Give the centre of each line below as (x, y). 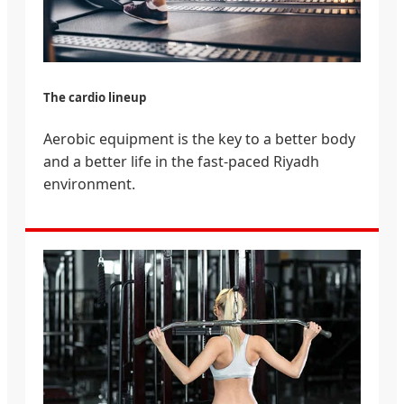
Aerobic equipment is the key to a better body (199, 138)
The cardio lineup (95, 98)
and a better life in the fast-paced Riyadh (181, 161)
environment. (89, 184)
